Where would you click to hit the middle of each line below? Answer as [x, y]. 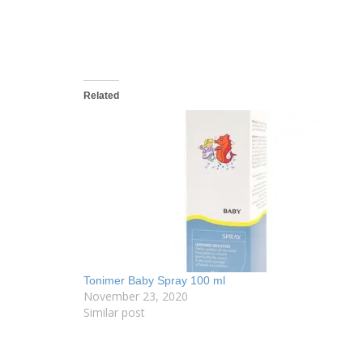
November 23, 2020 [136, 297]
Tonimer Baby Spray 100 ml [154, 281]
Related [101, 96]
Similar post [114, 313]
